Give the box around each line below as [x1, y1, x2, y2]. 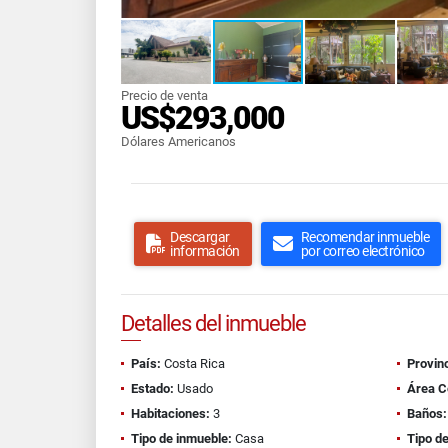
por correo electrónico [300, 243, 425, 259]
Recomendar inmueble [300, 229, 429, 245]
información [170, 243, 240, 259]
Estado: [131, 381, 174, 396]
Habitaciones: [131, 406, 210, 421]
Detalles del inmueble [121, 311, 306, 336]
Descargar [170, 229, 230, 245]
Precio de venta [121, 88, 208, 103]
